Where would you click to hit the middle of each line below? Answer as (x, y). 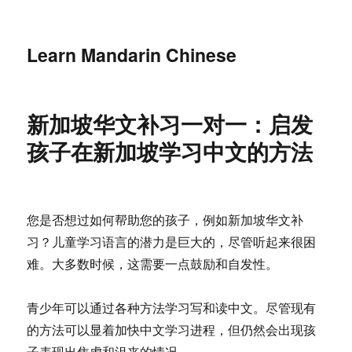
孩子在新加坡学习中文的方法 (170, 151)
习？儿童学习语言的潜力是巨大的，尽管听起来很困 (172, 242)
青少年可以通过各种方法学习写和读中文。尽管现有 (172, 308)
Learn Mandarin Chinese (132, 55)
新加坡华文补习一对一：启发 (170, 124)
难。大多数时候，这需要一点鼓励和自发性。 (153, 264)
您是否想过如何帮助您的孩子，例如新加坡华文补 (165, 220)
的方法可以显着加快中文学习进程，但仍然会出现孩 (172, 330)
